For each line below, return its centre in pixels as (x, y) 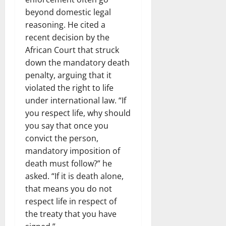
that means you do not (69, 188)
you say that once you (67, 125)
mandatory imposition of (73, 151)
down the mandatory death (77, 62)
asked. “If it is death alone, (74, 176)
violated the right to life (69, 88)
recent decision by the (67, 37)
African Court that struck (72, 50)
